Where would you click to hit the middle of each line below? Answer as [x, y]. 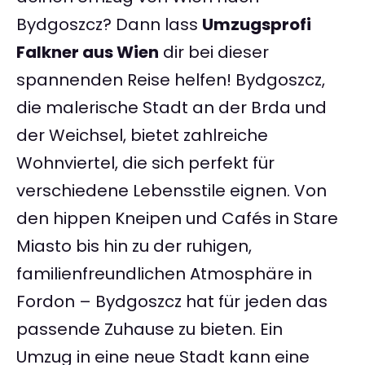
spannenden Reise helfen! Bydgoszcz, [171, 80]
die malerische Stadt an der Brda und [172, 108]
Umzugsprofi [257, 25]
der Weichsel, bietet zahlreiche [142, 136]
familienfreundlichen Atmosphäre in [164, 274]
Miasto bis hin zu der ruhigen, [134, 246]
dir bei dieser [214, 53]
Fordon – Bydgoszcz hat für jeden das [172, 302]
